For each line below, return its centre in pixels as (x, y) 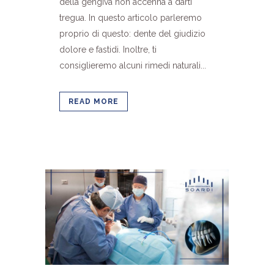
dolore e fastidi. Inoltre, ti (108, 49)
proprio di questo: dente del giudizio (132, 33)
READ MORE (94, 101)
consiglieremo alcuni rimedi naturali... (133, 65)
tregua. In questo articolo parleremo (131, 17)
